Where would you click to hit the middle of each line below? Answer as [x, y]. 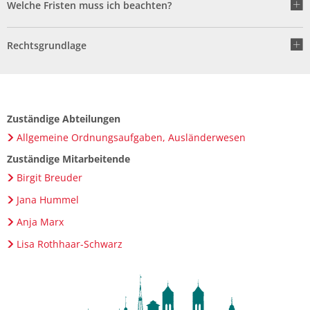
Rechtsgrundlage [47, 45]
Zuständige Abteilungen [64, 119]
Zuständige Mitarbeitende [69, 159]
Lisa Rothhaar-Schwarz [69, 244]
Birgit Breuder [49, 177]
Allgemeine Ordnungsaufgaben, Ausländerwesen [131, 137]
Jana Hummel [47, 200]
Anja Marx [40, 222]
